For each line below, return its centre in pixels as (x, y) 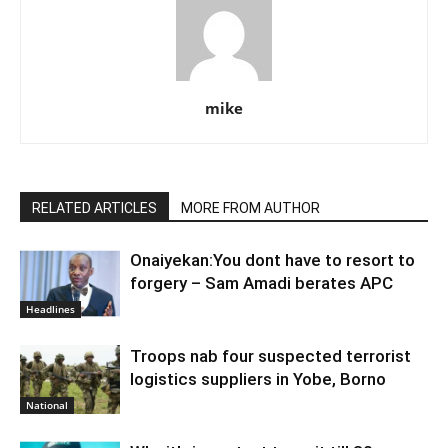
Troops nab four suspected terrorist (270, 356)
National (47, 404)
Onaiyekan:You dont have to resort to (272, 260)
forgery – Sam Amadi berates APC (261, 283)
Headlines (50, 308)
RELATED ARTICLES (94, 208)
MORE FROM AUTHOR (250, 208)
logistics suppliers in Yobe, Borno (258, 379)
